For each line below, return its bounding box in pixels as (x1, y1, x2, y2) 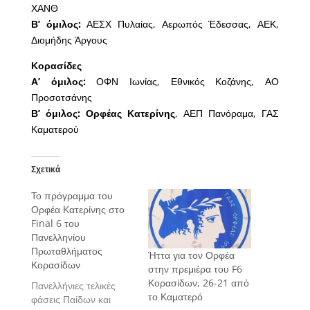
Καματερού (30, 122, 79, 136)
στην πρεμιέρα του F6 (147, 262, 242, 275)
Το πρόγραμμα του (30, 189, 113, 203)
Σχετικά (30, 163, 60, 176)
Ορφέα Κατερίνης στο (30, 203, 125, 217)
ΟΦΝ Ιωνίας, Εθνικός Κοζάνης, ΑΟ (85, 75, 280, 89)
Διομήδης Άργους (30, 33, 107, 47)
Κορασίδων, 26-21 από (147, 275, 249, 289)
